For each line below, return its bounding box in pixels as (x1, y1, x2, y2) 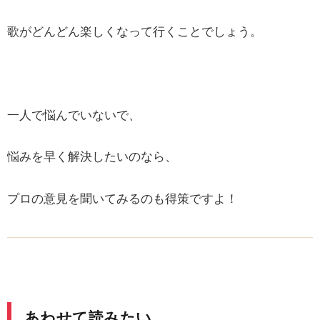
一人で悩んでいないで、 (7, 108, 141, 121)
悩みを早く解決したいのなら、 (7, 150, 177, 164)
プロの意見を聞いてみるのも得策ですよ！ (7, 191, 238, 205)
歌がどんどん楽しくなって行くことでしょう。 (7, 25, 262, 39)
